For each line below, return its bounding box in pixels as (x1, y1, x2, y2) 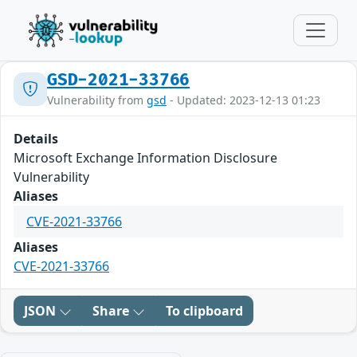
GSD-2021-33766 (47, 70, 190, 90)
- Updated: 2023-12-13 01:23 (167, 92, 320, 108)
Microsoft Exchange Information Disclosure (14, 149, 277, 167)
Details (14, 130, 58, 147)
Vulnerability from (47, 92, 147, 108)
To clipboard (166, 302, 243, 320)
